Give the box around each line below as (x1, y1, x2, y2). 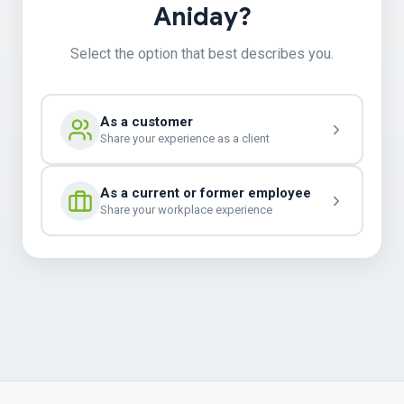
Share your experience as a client (99, 132, 270, 145)
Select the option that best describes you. (70, 45, 334, 62)
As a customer (99, 114, 193, 130)
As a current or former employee (99, 185, 311, 201)
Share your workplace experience (99, 203, 272, 216)
